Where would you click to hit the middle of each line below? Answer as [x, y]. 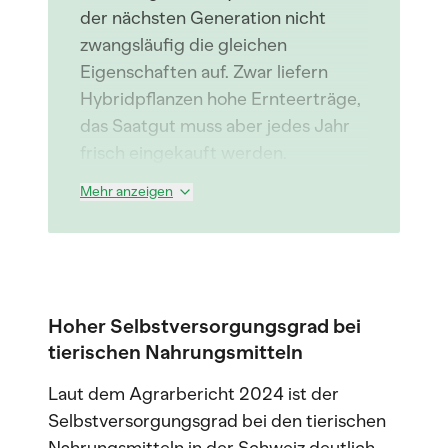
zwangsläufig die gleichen [183, 45]
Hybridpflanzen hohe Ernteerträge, [220, 99]
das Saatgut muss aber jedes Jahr [215, 126]
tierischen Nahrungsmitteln [175, 352]
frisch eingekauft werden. [183, 153]
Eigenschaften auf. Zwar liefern [204, 72]
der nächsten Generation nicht [203, 18]
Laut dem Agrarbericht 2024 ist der [193, 394]
